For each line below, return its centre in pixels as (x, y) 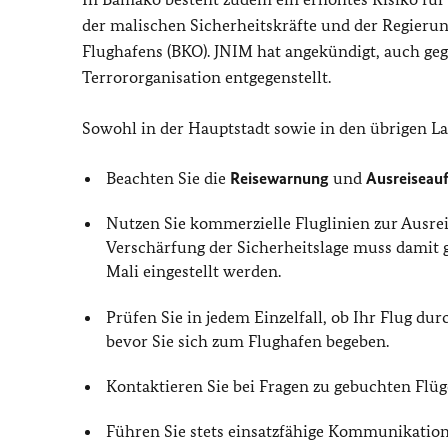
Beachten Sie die (168, 178)
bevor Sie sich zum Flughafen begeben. (248, 340)
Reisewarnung (280, 178)
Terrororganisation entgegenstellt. (206, 77)
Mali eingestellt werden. (194, 271)
